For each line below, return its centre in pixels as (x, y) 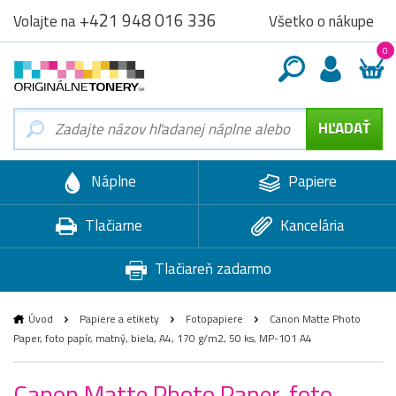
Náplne (112, 181)
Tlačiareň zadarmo (211, 269)
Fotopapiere (214, 319)
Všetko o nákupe (321, 21)
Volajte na (46, 21)
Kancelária (310, 225)
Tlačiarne (112, 225)
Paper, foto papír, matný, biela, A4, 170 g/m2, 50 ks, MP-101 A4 (163, 339)
